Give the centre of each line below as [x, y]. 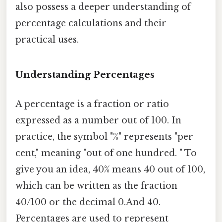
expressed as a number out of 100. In [98, 120]
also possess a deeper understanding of [103, 7]
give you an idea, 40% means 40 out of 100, [110, 169]
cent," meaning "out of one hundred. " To [106, 153]
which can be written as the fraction [96, 186]
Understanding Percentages [85, 74]
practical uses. [47, 39]
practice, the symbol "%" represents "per [104, 137]
